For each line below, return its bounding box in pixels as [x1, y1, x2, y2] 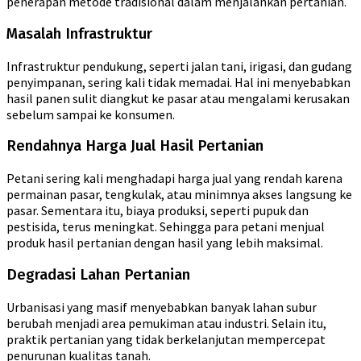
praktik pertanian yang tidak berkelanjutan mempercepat [6, 330, 326, 347]
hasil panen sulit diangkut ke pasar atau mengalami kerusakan [6, 89, 350, 106]
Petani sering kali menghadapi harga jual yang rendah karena [6, 170, 342, 187]
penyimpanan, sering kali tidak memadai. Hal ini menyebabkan [6, 73, 351, 90]
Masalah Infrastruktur [6, 24, 152, 43]
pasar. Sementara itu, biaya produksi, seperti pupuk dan [6, 202, 309, 219]
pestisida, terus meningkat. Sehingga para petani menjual [6, 218, 325, 235]
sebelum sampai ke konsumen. [6, 106, 175, 122]
